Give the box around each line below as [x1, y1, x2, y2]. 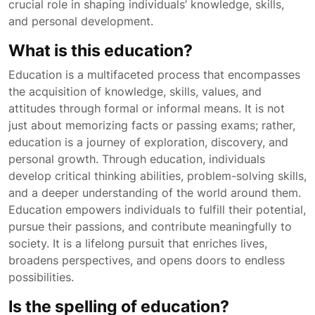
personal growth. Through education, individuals [8, 152, 265, 166]
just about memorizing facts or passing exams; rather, [8, 118, 295, 132]
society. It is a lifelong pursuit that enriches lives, [8, 236, 267, 250]
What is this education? [8, 40, 193, 60]
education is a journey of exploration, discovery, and [8, 135, 288, 149]
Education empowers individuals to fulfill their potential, [8, 202, 306, 217]
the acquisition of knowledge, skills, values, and [8, 84, 262, 98]
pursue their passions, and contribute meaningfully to [8, 219, 292, 233]
